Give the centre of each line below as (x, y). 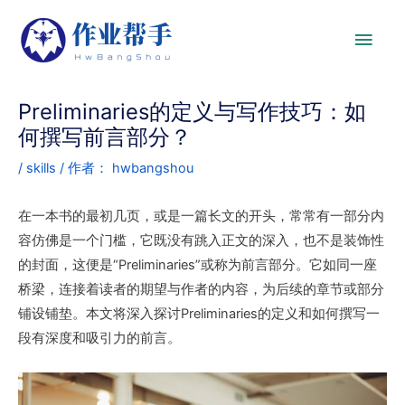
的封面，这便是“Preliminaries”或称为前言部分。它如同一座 (198, 265)
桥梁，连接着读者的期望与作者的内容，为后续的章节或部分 (201, 290)
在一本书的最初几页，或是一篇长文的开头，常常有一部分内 (201, 217)
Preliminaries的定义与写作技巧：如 (192, 112)
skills (41, 169)
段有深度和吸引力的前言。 (99, 339)
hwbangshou (153, 169)
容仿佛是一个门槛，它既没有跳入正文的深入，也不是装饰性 (201, 241)
